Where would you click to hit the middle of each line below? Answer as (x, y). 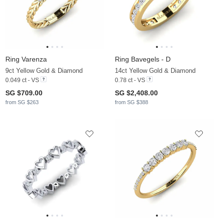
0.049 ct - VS (22, 80)
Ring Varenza (26, 59)
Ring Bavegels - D (143, 59)
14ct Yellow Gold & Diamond (155, 70)
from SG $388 (131, 102)
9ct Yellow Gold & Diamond (44, 70)
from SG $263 (22, 102)
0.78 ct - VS (130, 80)
